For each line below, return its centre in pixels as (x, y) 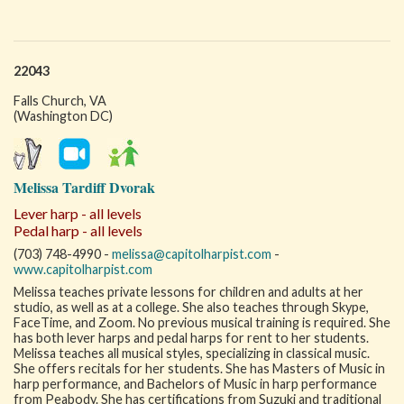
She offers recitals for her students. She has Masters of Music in (199, 368)
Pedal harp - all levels (78, 230)
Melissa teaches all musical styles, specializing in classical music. (192, 353)
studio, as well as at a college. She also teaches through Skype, (191, 307)
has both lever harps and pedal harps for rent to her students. (191, 338)
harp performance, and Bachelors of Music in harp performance (195, 384)
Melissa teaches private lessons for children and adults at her (188, 292)
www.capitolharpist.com (83, 269)
